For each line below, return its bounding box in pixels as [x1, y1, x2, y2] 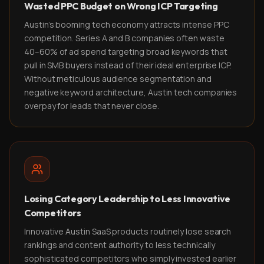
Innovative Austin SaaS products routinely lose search [24, 226, 232, 237]
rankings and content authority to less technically [24, 239, 215, 250]
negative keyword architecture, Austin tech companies [24, 87, 237, 98]
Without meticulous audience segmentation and [24, 73, 212, 84]
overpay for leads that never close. [24, 100, 159, 111]
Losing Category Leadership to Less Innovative [24, 193, 231, 204]
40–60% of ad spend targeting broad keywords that [24, 46, 227, 57]
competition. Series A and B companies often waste [24, 32, 225, 44]
